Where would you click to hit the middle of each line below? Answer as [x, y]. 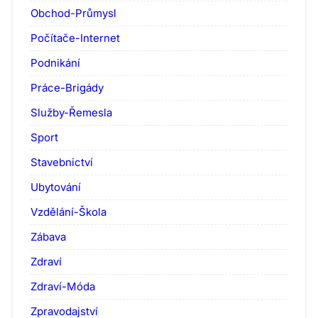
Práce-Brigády [67, 87]
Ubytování [56, 187]
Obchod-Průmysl [73, 13]
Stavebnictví [62, 162]
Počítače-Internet [75, 38]
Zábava [48, 236]
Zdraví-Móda [63, 286]
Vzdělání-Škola [68, 212]
